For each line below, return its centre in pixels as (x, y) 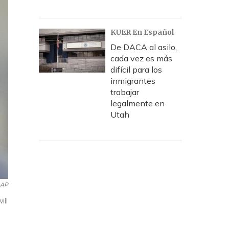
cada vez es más (141, 58)
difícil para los (136, 70)
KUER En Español (142, 32)
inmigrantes (133, 81)
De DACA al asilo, (144, 47)
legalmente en (138, 103)
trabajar (125, 92)
